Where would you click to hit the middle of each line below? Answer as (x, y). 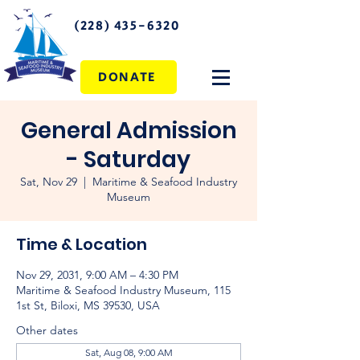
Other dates (47, 330)
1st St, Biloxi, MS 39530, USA (88, 305)
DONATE (127, 77)
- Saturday (129, 160)
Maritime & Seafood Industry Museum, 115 (123, 290)
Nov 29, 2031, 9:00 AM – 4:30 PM (97, 275)
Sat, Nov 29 (49, 182)
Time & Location (82, 244)
